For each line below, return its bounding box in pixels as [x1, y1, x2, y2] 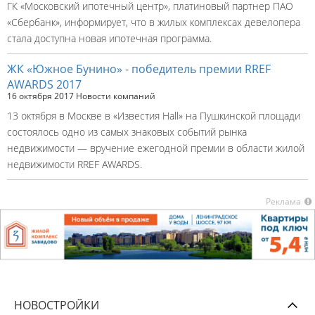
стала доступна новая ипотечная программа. [7, 32, 212, 45]
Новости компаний [76, 90, 155, 102]
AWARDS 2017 [7, 77, 82, 92]
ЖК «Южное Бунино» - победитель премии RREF [7, 61, 271, 77]
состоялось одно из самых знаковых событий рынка [7, 125, 247, 139]
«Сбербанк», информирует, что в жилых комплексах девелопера [7, 15, 300, 29]
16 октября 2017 [7, 90, 74, 102]
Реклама [266, 195, 301, 207]
